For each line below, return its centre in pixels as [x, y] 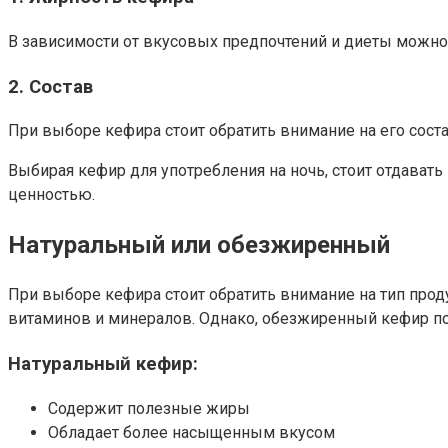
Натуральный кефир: [103, 363]
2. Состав [50, 86]
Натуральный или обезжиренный [199, 245]
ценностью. [51, 195]
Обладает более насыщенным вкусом [191, 432]
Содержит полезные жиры [149, 408]
